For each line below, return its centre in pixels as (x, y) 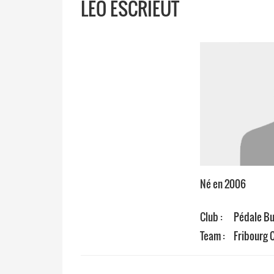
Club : (211, 217)
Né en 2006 (223, 184)
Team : (213, 236)
